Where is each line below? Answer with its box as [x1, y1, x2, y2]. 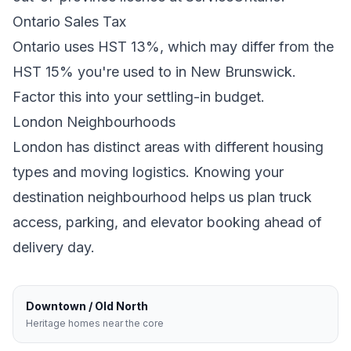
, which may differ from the [160, 38, 334, 56]
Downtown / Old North [26, 299, 148, 313]
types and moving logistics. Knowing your [13, 164, 284, 181]
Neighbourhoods [63, 114, 175, 131]
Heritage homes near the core [26, 317, 164, 330]
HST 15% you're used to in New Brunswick [13, 63, 292, 81]
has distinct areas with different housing [63, 139, 324, 156]
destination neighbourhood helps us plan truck [13, 189, 312, 206]
